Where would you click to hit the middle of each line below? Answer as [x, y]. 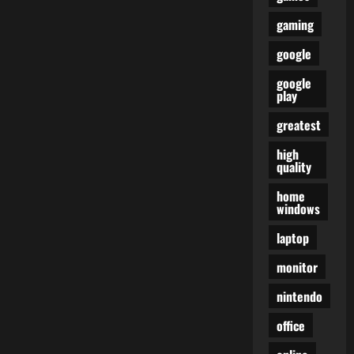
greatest [298, 124]
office [290, 325]
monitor [297, 267]
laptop [292, 237]
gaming [295, 24]
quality [294, 166]
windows [298, 208]
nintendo [299, 296]
